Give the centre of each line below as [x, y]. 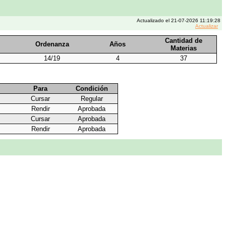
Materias [183, 48]
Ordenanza [52, 44]
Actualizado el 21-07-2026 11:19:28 [179, 20]
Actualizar [207, 26]
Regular [92, 99]
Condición [92, 89]
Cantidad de [183, 41]
